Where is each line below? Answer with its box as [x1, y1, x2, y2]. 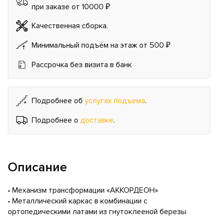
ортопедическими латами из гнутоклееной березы [8, 207, 186, 217]
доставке [80, 115, 113, 125]
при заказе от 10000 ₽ [32, 1, 110, 12]
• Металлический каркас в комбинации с [8, 196, 147, 206]
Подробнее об [32, 95, 85, 106]
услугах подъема [85, 95, 145, 106]
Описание [8, 159, 67, 175]
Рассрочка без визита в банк [32, 59, 132, 70]
